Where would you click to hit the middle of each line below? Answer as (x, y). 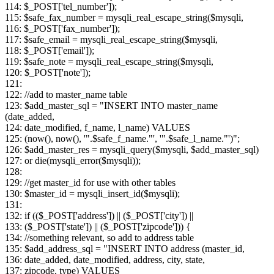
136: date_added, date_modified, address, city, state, (105, 260)
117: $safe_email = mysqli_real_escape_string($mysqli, (111, 40)
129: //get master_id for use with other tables (90, 183)
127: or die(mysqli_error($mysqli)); (73, 161)
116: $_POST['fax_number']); (62, 29)
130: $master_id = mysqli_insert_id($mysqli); (92, 194)
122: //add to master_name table (66, 95)
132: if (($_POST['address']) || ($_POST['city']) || (99, 216)
